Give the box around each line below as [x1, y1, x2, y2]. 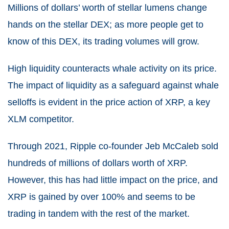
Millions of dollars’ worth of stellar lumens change [8, 2, 207, 13]
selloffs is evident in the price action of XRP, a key [8, 97, 210, 107]
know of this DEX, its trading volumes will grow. [8, 36, 199, 47]
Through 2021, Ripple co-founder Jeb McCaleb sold [8, 141, 218, 151]
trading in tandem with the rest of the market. [8, 208, 190, 219]
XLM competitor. [8, 113, 74, 124]
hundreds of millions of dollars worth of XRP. [8, 157, 188, 168]
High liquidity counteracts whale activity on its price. [8, 63, 217, 74]
